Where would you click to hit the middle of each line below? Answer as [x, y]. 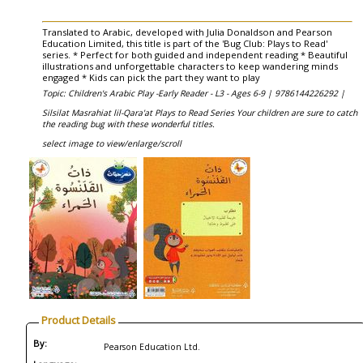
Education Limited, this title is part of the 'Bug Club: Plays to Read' [185, 43]
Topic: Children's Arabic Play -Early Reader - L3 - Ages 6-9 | [158, 93]
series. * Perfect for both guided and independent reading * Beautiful [195, 55]
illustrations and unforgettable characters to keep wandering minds [190, 66]
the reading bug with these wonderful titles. [128, 124]
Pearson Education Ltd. [152, 347]
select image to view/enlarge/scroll [112, 143]
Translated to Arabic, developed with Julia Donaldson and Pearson [187, 32]
